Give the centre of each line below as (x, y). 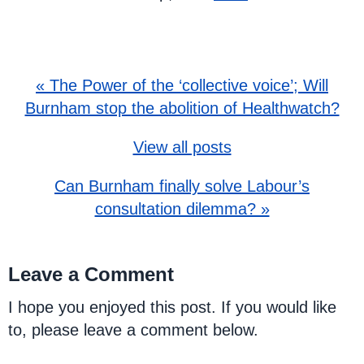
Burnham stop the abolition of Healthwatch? (182, 108)
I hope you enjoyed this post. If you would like (172, 307)
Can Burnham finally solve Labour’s (182, 186)
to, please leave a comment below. (133, 330)
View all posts (182, 147)
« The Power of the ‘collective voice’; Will (182, 85)
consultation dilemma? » (182, 209)
